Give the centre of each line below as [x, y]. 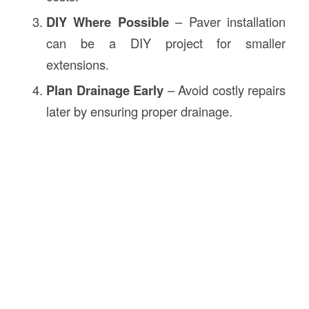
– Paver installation [227, 21]
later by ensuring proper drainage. [139, 111]
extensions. [77, 64]
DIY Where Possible [107, 21]
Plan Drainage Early [105, 90]
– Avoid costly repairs [225, 89]
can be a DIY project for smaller [166, 42]
